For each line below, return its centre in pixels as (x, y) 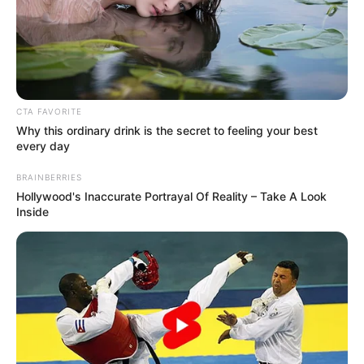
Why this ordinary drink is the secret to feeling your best (167, 130)
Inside (32, 211)
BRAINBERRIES (49, 177)
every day (43, 145)
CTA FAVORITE (49, 111)
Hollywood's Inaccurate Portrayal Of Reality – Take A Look (171, 196)
